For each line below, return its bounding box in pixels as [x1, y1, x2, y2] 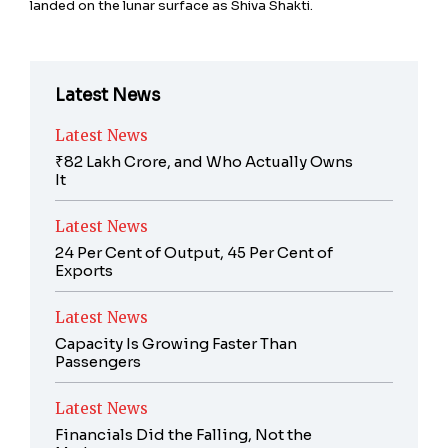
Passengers [55, 351, 141, 371]
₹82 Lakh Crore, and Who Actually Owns [55, 151, 353, 171]
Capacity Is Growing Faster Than [55, 333, 297, 353]
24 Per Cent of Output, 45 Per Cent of [55, 242, 333, 262]
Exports [55, 260, 113, 280]
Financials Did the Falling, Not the [55, 424, 312, 444]
